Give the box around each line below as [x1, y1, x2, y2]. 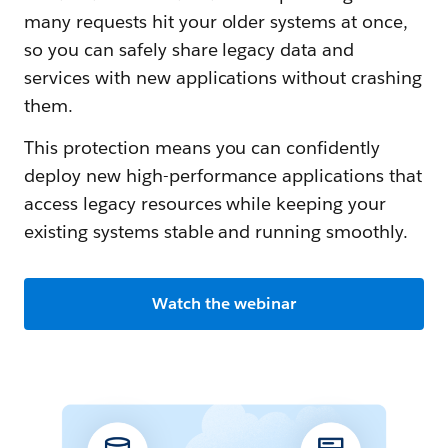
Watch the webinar [152, 293, 296, 315]
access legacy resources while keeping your [24, 192, 387, 216]
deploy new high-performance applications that [24, 164, 423, 188]
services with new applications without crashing [24, 66, 422, 90]
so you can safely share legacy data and [24, 38, 355, 62]
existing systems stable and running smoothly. [24, 220, 409, 244]
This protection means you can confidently [24, 136, 381, 160]
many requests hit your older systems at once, [24, 10, 409, 34]
